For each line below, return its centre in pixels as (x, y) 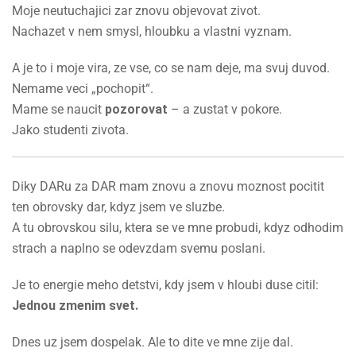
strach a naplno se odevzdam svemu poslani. (139, 248)
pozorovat (136, 109)
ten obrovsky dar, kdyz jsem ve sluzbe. (118, 207)
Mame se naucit (58, 109)
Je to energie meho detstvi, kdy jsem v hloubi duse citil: (165, 284)
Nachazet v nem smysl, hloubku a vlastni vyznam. (152, 31)
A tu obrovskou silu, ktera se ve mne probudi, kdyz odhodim (178, 227)
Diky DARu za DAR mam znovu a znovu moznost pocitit (168, 186)
